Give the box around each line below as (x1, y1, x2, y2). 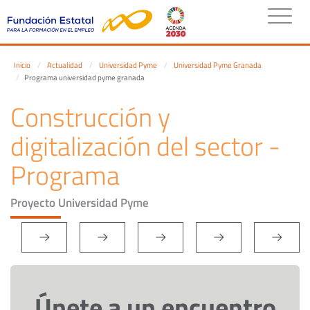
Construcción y (10, 97, 170, 137)
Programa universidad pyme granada (24, 72, 145, 83)
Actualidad (47, 60, 82, 71)
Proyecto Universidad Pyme (10, 194, 149, 212)
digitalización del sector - (10, 126, 280, 166)
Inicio (14, 60, 30, 71)
